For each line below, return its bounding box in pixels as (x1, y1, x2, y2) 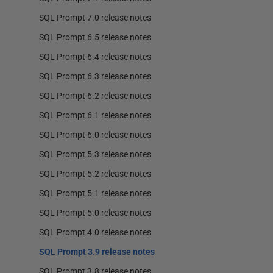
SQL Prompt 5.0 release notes (39, 208, 151, 218)
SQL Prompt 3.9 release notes (39, 247, 155, 257)
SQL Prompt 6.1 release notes (39, 110, 151, 120)
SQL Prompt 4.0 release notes (39, 227, 151, 237)
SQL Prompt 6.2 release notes (39, 91, 151, 101)
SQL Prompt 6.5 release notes (39, 32, 151, 42)
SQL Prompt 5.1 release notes (39, 188, 151, 198)
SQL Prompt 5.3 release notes (39, 149, 151, 159)
